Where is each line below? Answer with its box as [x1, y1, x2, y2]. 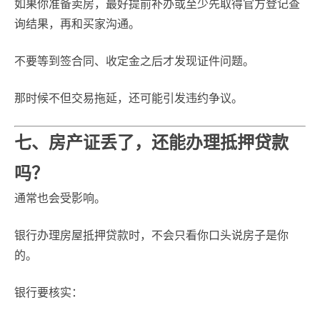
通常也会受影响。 [14, 192, 106, 204]
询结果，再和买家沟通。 [14, 18, 140, 30]
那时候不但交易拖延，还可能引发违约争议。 [14, 92, 243, 104]
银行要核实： [14, 286, 83, 299]
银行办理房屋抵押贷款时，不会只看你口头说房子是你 [14, 229, 289, 241]
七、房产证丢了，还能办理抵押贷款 [14, 133, 289, 152]
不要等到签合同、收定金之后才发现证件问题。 [14, 55, 254, 67]
